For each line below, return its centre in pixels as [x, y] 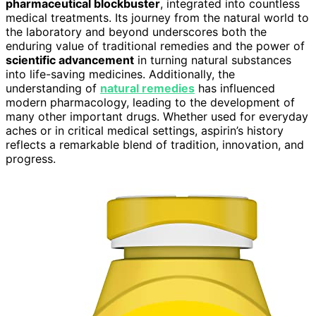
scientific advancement [70, 60]
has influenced [235, 88]
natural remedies [147, 88]
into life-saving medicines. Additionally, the [120, 74]
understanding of [53, 88]
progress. [31, 158]
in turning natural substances [213, 60]
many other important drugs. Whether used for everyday [157, 116]
